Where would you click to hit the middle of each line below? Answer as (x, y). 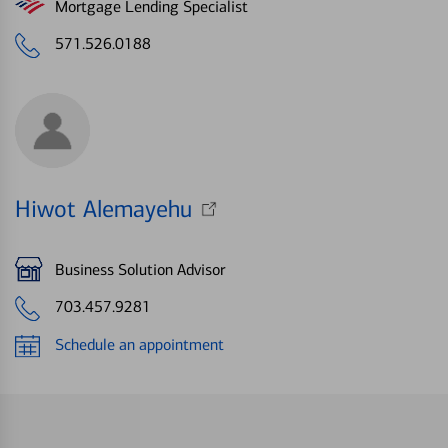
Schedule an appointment (139, 345)
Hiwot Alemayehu (103, 209)
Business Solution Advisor (140, 269)
